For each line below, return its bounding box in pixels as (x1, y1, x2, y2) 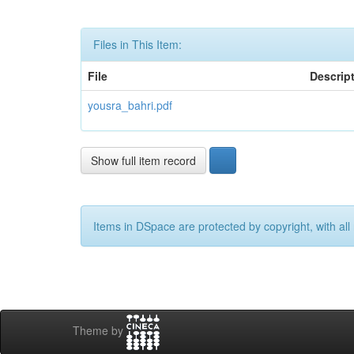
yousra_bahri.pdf (88, 97, 172, 113)
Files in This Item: (93, 36, 182, 52)
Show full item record (91, 153, 196, 168)
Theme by (73, 322, 126, 339)
